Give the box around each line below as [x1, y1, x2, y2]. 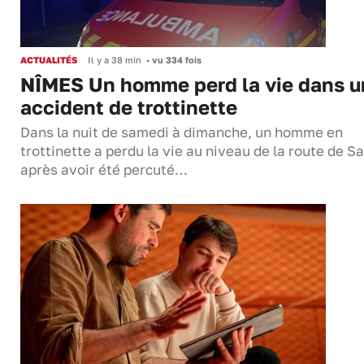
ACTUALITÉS [20, 54, 77, 66]
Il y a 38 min [88, 54, 141, 66]
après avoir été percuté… [20, 162, 188, 179]
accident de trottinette [20, 95, 237, 119]
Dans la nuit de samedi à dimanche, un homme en [20, 124, 343, 141]
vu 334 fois [149, 54, 201, 66]
